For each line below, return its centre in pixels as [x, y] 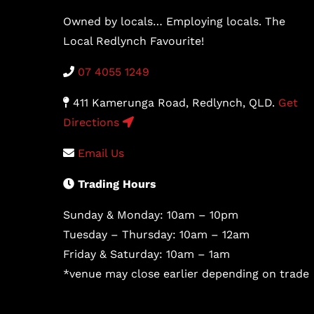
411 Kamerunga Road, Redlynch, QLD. [174, 103]
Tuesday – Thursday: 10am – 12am [156, 235]
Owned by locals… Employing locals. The [174, 22]
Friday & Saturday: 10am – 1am [146, 254]
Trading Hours [117, 184]
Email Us [101, 153]
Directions [93, 123]
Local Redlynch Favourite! [134, 41]
